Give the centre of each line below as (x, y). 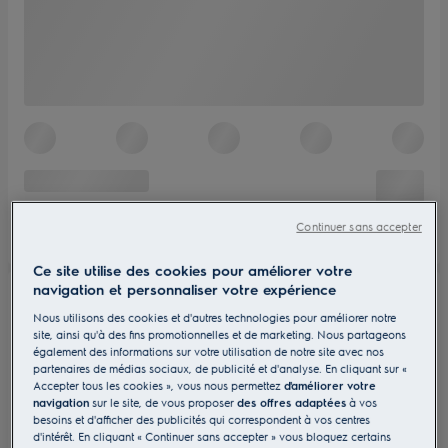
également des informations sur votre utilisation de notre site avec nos (209, 351)
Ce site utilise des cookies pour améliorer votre (193, 269)
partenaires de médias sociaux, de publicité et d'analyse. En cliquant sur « (220, 368)
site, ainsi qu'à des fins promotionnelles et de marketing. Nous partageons (220, 334)
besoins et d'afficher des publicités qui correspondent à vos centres (202, 419)
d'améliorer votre (330, 385)
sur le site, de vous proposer (163, 402)
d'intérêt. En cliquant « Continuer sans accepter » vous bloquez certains (212, 436)
